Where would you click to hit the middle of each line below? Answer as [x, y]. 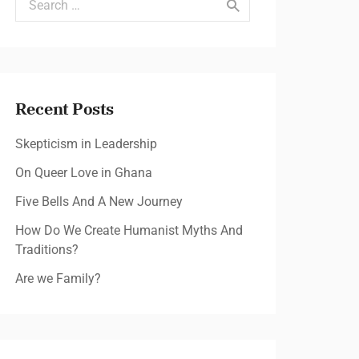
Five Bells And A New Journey [99, 202]
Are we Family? [58, 278]
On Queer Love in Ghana [83, 173]
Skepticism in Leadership [86, 144]
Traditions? [46, 250]
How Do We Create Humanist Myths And [129, 230]
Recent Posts [64, 109]
